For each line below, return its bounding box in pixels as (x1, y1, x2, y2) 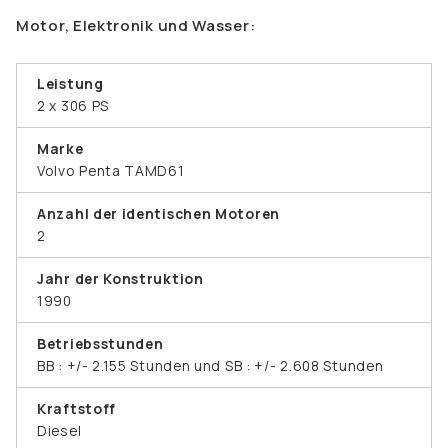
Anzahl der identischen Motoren (37, 203, 280, 223)
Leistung (37, 73, 104, 93)
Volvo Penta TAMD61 (37, 160, 185, 180)
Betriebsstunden (37, 333, 164, 353)
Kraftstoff (37, 398, 116, 418)
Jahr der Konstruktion (37, 268, 204, 288)
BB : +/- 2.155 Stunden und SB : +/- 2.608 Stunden (37, 355, 384, 375)
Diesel (37, 420, 82, 440)
